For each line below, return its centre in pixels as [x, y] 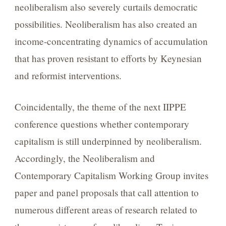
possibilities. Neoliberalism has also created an [106, 24]
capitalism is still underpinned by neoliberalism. [108, 141]
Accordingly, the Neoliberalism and [84, 158]
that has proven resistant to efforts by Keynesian [108, 58]
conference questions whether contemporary [102, 124]
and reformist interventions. [68, 75]
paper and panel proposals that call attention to [106, 193]
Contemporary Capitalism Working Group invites [111, 176]
